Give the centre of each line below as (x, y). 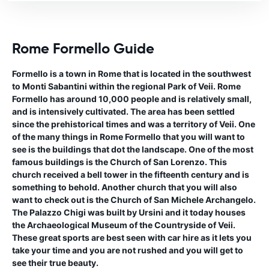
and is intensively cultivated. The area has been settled (123, 111)
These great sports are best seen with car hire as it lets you (132, 237)
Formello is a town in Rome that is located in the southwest (131, 73)
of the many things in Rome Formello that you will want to (128, 136)
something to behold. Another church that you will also (125, 187)
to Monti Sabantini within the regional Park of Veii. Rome (126, 86)
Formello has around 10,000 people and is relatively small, (132, 98)
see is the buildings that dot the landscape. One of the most (133, 149)
